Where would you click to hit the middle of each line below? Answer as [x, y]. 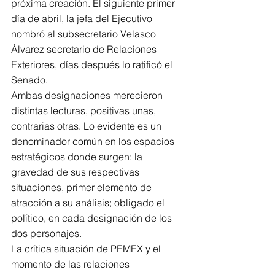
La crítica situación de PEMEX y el [87, 249]
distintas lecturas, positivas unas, [85, 110]
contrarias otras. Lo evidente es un [87, 126]
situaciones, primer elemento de [83, 187]
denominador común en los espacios [94, 141]
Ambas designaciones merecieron [88, 95]
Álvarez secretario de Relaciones [85, 49]
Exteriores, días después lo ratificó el [93, 64]
